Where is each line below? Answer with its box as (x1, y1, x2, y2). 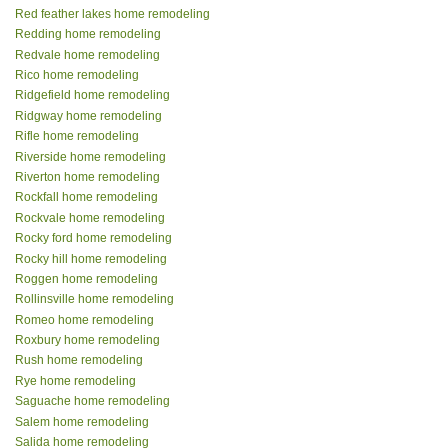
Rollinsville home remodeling (15, 292, 174, 307)
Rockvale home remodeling (15, 210, 165, 225)
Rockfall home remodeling (15, 190, 158, 205)
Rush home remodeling (15, 353, 143, 368)
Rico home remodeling (15, 68, 139, 82)
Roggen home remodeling (15, 271, 158, 286)
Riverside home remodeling (15, 149, 166, 164)
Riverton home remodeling (15, 169, 160, 184)
